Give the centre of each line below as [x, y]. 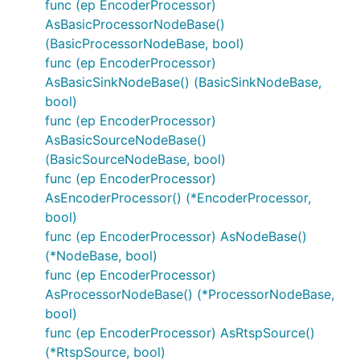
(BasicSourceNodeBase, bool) [135, 159]
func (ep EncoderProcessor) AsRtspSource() [180, 333]
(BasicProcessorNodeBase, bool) [145, 43]
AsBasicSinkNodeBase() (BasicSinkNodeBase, [183, 82]
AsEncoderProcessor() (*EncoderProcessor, [178, 198]
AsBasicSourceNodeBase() [126, 140]
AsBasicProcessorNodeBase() [135, 24]
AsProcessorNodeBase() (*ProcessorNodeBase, [190, 294]
